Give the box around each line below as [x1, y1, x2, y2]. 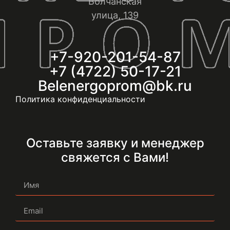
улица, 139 [91, 9, 139, 21]
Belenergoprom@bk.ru [38, 77, 192, 95]
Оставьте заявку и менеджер [26, 136, 204, 151]
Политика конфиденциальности [15, 94, 145, 105]
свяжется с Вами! [61, 150, 169, 165]
